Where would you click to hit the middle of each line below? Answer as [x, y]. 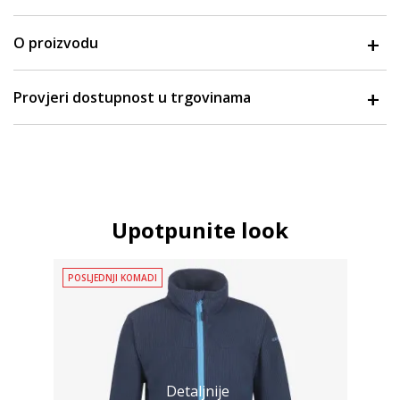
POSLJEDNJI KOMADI [112, 278]
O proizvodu [56, 43]
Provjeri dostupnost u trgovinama [132, 97]
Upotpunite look [200, 230]
